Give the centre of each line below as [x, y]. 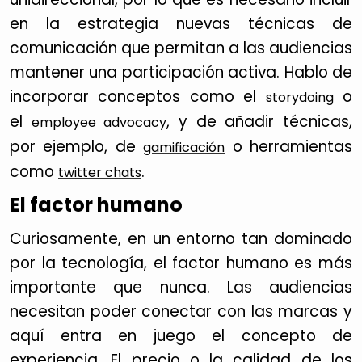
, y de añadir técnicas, [260, 122]
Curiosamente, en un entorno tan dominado [181, 239]
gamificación [184, 147]
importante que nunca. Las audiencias [181, 287]
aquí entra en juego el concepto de [181, 336]
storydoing [299, 97]
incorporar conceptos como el [138, 97]
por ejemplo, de [77, 147]
